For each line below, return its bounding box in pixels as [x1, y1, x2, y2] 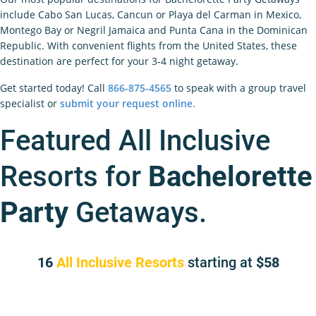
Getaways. [68, 196, 207, 230]
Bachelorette [148, 160, 312, 194]
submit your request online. [60, 97, 195, 111]
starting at [187, 254, 253, 272]
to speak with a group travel [171, 81, 306, 95]
